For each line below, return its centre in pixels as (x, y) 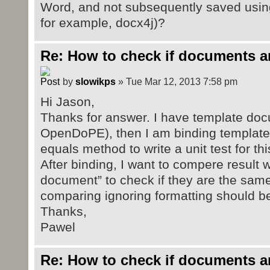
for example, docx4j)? (102, 22)
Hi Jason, (67, 102)
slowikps (95, 82)
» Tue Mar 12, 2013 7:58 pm (176, 82)
